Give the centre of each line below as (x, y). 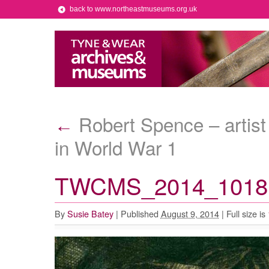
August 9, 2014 (190, 213)
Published (139, 213)
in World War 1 (116, 147)
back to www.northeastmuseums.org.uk (133, 9)
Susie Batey (90, 213)
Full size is (246, 213)
